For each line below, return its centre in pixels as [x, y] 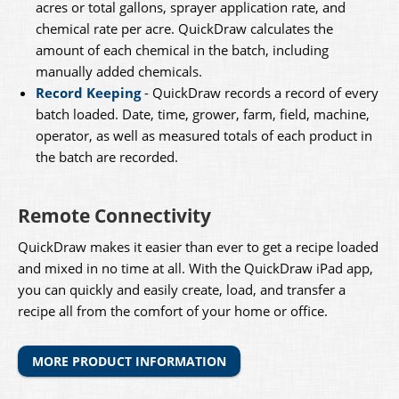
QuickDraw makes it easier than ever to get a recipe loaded [198, 247]
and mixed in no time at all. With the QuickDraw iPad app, [195, 268]
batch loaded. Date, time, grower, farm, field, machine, [203, 114]
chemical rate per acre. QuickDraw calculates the [184, 28]
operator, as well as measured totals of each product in [204, 135]
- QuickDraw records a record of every [260, 93]
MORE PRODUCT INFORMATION [129, 361]
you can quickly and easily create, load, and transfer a [182, 289]
